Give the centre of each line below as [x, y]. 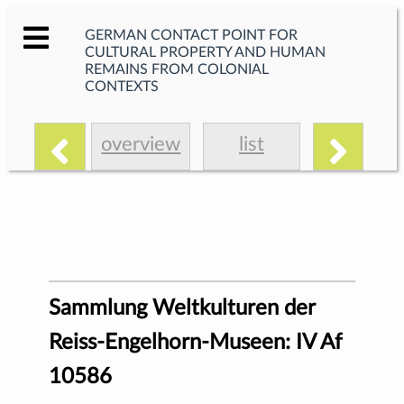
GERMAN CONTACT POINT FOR [191, 36]
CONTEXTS [122, 87]
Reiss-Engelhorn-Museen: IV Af [195, 342]
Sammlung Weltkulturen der [182, 308]
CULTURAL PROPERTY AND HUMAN [205, 53]
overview [141, 144]
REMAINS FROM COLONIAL [177, 70]
